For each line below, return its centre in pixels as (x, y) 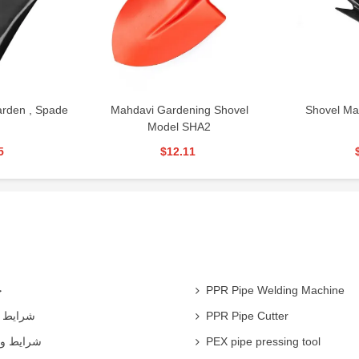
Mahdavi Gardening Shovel (179, 109)
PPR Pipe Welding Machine (275, 290)
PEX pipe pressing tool (263, 341)
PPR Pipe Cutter (247, 315)
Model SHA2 (179, 126)
